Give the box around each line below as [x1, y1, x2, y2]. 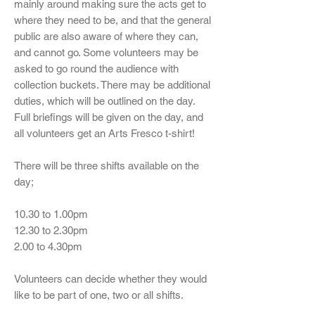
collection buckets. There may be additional [14, 79, 210, 91]
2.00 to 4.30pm [14, 240, 82, 252]
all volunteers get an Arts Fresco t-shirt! [14, 127, 195, 139]
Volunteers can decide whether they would [14, 273, 207, 285]
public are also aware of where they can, [14, 30, 198, 42]
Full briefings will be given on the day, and [14, 111, 203, 123]
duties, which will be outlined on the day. [14, 95, 195, 107]
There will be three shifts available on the [14, 160, 199, 172]
